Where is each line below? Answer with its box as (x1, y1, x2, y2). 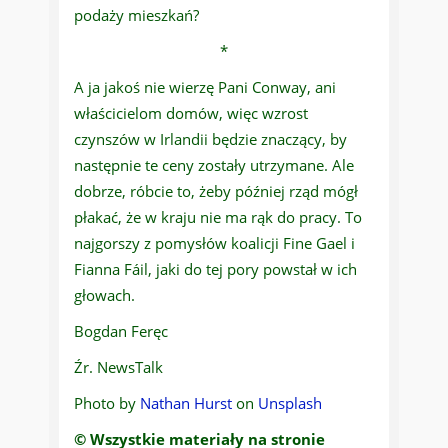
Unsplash (258, 393, 322, 414)
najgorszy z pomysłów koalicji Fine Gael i (74, 233, 355, 254)
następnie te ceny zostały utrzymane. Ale (74, 155, 354, 176)
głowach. (74, 285, 135, 306)
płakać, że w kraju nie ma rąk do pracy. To (74, 207, 362, 228)
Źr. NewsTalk (74, 357, 163, 378)
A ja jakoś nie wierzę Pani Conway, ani (74, 77, 336, 98)
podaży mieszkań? (74, 5, 199, 26)
